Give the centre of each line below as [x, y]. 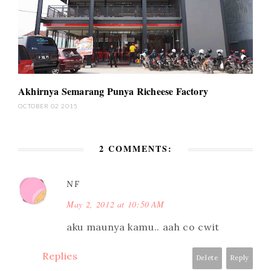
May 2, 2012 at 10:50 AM [116, 204]
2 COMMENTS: [135, 149]
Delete [207, 258]
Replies [60, 256]
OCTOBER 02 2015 [48, 106]
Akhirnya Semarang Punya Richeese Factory [113, 91]
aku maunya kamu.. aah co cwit [143, 227]
